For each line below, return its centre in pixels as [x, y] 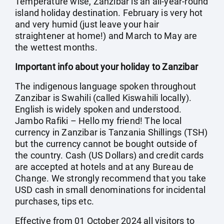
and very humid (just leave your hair [87, 24]
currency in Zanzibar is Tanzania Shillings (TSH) [111, 132]
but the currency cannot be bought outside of [106, 144]
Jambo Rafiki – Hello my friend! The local [98, 121]
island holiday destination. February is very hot [109, 13]
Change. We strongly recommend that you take [111, 178]
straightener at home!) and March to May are [106, 36]
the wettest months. [56, 47]
